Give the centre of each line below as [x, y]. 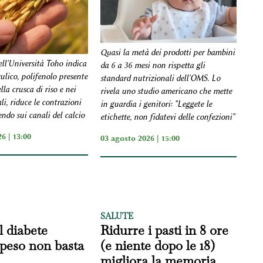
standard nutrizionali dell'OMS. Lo [161, 78]
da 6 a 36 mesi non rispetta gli [153, 65]
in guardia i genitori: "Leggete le [156, 104]
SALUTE [117, 216]
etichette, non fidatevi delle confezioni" [168, 117]
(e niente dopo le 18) [158, 245]
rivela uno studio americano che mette [166, 91]
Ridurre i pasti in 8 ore [165, 230]
